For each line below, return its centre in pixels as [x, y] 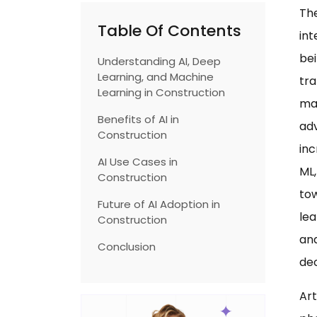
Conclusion [127, 247]
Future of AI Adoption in [159, 204]
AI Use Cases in [138, 162]
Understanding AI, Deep [159, 61]
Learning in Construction [161, 92]
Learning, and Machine [156, 77]
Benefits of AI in [138, 119]
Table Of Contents [169, 31]
